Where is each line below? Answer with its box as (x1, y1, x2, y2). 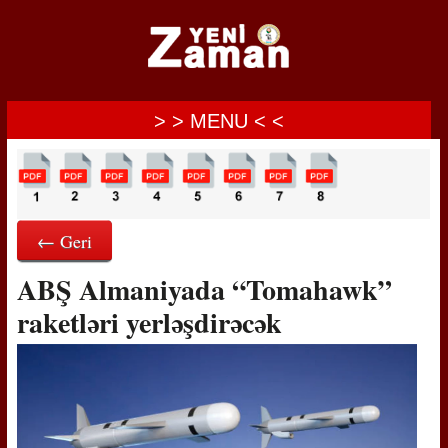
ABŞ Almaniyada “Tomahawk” (16, 269, 392, 310)
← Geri (36, 229, 92, 253)
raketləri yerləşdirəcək (16, 302, 282, 343)
